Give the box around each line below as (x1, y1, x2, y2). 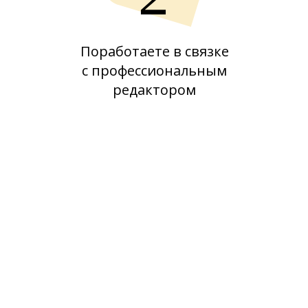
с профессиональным (82, 61, 227, 80)
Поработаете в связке (80, 42, 229, 60)
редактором (113, 80, 196, 99)
